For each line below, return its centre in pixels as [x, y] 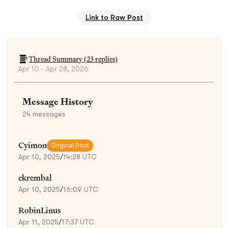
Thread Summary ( [58, 59]
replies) [106, 59]
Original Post [70, 145]
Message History [58, 101]
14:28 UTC [80, 156]
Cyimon [33, 145]
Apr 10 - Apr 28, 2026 [53, 68]
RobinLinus [40, 210]
